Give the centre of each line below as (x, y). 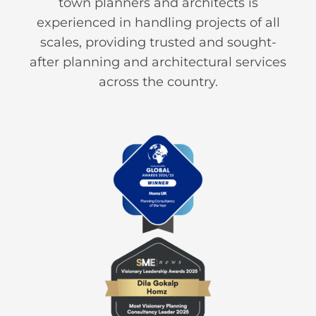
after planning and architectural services (158, 62)
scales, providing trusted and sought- (158, 43)
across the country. (158, 82)
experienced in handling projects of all (158, 23)
